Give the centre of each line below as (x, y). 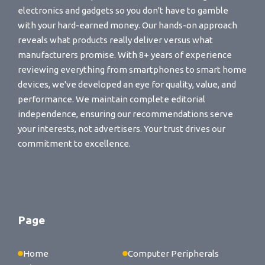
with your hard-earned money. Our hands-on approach (127, 25)
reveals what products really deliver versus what (115, 40)
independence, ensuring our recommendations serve (125, 114)
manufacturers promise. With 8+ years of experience (125, 55)
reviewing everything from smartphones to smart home (132, 70)
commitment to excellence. (74, 144)
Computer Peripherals (173, 253)
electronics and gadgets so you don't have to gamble (123, 11)
